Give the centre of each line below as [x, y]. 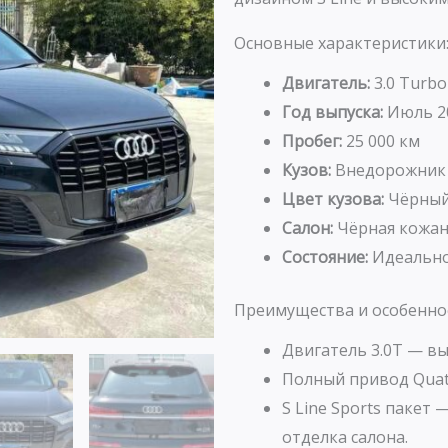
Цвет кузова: [333, 198]
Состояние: [325, 256]
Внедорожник [388, 169]
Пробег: [312, 140]
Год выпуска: [332, 111]
